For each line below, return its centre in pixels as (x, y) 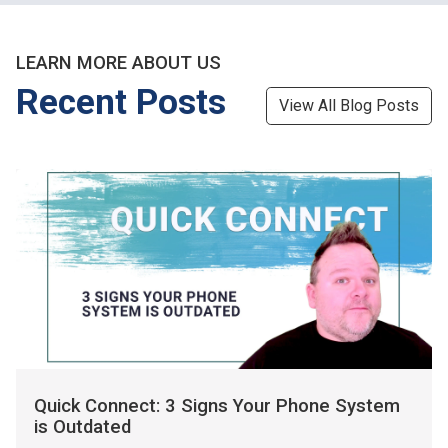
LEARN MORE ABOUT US (118, 63)
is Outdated (83, 427)
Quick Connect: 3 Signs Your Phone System (217, 406)
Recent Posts (121, 102)
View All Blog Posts (349, 105)
